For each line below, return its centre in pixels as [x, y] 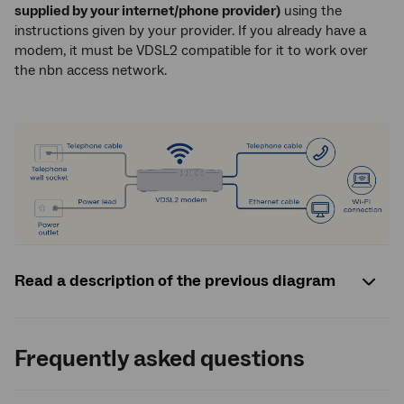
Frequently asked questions [160, 358]
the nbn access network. [91, 70]
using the [311, 11]
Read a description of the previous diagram [175, 281]
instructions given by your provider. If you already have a [190, 31]
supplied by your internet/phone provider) [147, 11]
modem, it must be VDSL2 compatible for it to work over [191, 50]
